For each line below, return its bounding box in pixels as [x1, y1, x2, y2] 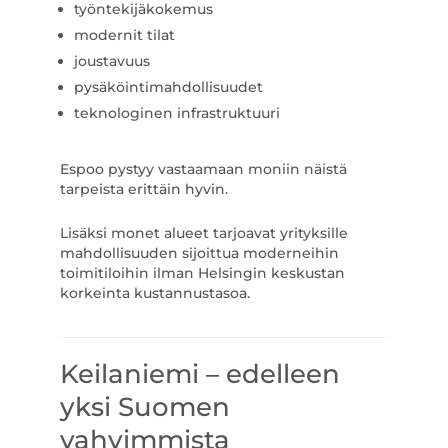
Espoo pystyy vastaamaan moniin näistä [59, 160, 347, 178]
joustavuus [73, 52, 150, 70]
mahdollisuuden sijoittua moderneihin [59, 244, 339, 262]
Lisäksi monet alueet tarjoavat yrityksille [59, 224, 348, 242]
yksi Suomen [59, 391, 230, 423]
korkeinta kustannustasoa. [59, 284, 250, 302]
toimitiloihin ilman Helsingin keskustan [59, 264, 345, 282]
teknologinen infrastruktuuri [73, 104, 280, 122]
